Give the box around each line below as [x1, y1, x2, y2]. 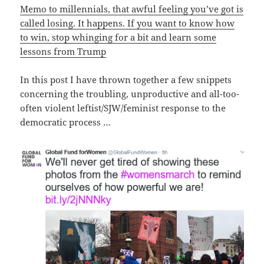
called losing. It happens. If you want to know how [20, 17, 235, 29]
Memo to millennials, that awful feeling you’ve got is [20, 3, 244, 15]
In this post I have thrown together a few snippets [20, 74, 232, 86]
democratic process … [20, 116, 111, 128]
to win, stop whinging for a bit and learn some [20, 31, 217, 44]
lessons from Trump [20, 45, 107, 58]
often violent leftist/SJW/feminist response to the [20, 102, 226, 114]
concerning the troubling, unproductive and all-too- [20, 88, 240, 100]
